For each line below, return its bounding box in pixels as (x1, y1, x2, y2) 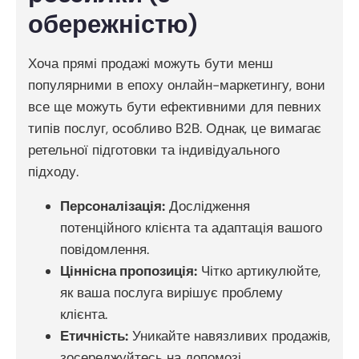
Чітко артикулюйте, (197, 262, 321, 280)
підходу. (28, 163, 79, 181)
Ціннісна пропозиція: (60, 262, 197, 280)
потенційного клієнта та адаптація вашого (60, 219, 322, 237)
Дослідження (165, 197, 250, 216)
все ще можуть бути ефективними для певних (28, 98, 321, 116)
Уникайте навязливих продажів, (128, 327, 330, 345)
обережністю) (28, 9, 197, 41)
